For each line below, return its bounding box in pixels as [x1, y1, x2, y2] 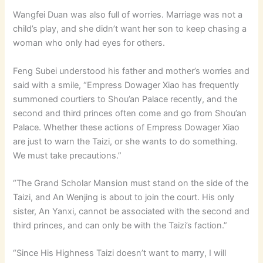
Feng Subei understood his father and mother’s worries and [13, 65, 250, 76]
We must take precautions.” [13, 150, 122, 161]
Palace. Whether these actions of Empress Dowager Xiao [13, 122, 240, 133]
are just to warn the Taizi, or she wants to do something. [13, 136, 238, 147]
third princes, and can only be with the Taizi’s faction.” [13, 220, 228, 231]
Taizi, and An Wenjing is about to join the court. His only [13, 191, 235, 203]
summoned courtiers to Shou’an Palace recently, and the [13, 93, 238, 104]
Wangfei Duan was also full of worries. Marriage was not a [13, 9, 243, 21]
